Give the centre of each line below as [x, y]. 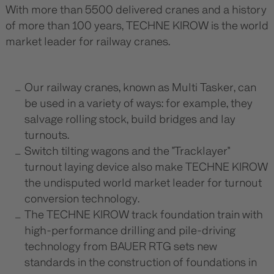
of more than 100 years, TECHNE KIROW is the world [137, 26]
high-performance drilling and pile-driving [130, 231]
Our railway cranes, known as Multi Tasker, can [140, 87]
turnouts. [47, 135]
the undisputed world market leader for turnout [143, 183]
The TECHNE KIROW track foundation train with [144, 215]
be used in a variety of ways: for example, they [139, 103]
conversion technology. [82, 199]
